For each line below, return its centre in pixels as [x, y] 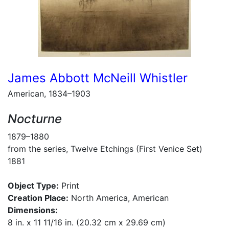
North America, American [119, 198]
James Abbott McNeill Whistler [98, 78]
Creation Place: [38, 198]
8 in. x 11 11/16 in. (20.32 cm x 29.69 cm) [87, 222]
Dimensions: [33, 210]
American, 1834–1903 [49, 94]
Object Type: [33, 186]
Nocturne [35, 119]
